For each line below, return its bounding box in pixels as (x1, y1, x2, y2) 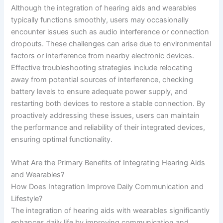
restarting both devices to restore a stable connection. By (11, 99, 206, 108)
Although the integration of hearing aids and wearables (11, 3, 197, 12)
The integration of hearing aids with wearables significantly (11, 206, 210, 216)
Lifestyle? (11, 194, 43, 204)
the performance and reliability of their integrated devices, (11, 122, 206, 132)
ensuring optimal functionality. (11, 134, 113, 144)
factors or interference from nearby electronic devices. (11, 51, 195, 60)
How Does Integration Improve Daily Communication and (11, 182, 204, 192)
